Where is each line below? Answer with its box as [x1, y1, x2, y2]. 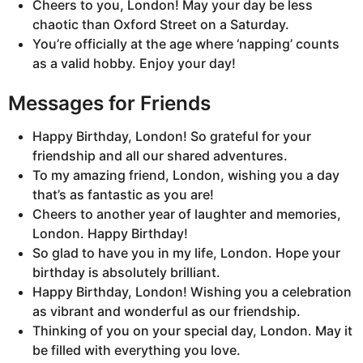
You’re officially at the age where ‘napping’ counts [32, 35, 340, 52]
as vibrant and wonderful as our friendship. [32, 303, 301, 320]
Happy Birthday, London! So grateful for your [32, 128, 311, 145]
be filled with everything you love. [32, 342, 241, 359]
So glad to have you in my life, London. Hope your [32, 245, 340, 262]
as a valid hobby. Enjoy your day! [32, 54, 236, 71]
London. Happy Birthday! [32, 225, 188, 242]
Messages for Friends [8, 91, 211, 116]
